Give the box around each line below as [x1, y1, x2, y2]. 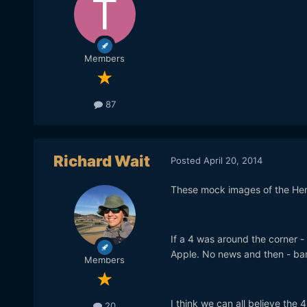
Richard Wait [53, 152, 151, 171]
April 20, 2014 [203, 154, 262, 166]
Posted [170, 154, 204, 166]
